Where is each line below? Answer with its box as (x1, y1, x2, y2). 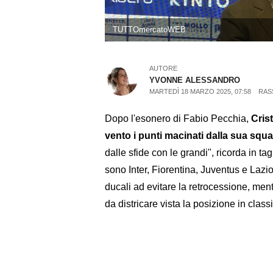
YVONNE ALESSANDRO (149, 76, 241, 85)
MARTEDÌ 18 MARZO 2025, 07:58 (149, 88, 252, 96)
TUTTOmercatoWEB (112, 25, 186, 35)
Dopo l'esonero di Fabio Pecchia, (105, 113, 251, 124)
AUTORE (149, 65, 178, 73)
